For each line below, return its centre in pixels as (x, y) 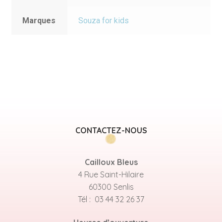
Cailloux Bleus (111, 162)
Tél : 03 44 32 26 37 (111, 199)
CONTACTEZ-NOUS (111, 130)
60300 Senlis (111, 187)
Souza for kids (104, 21)
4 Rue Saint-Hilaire (111, 174)
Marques (39, 21)
